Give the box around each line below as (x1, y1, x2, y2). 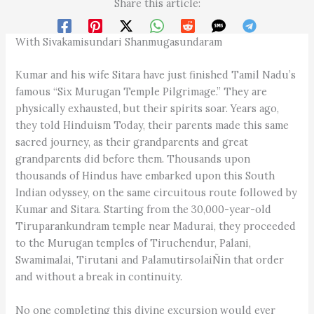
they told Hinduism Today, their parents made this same (15, 118, 289, 132)
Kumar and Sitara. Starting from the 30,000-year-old (15, 203, 272, 217)
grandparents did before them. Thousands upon (15, 152, 251, 166)
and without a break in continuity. (15, 270, 183, 284)
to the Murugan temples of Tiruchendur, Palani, (15, 236, 252, 250)
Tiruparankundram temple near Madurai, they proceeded (15, 219, 296, 233)
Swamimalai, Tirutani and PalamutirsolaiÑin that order (15, 253, 285, 267)
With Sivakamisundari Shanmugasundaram (15, 35, 223, 49)
